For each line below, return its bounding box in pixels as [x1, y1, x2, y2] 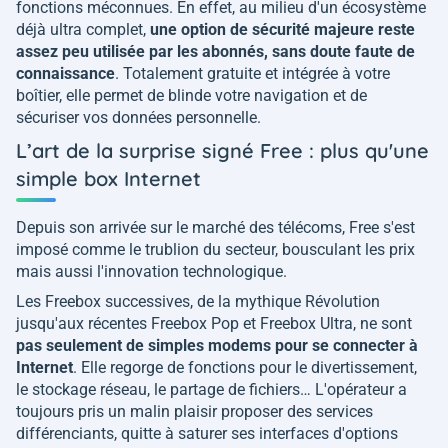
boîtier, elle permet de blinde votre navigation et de [16, 85, 367, 105]
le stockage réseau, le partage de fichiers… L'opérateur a [16, 379, 407, 399]
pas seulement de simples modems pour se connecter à [16, 335, 418, 355]
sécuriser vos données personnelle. [16, 107, 261, 127]
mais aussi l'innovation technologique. [16, 261, 287, 281]
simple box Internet [16, 165, 201, 191]
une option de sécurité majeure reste [150, 19, 415, 39]
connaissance [16, 63, 115, 83]
